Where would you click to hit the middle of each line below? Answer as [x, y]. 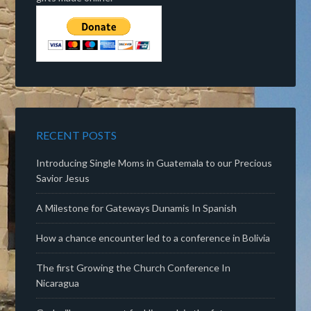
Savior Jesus [63, 178]
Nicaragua [58, 283]
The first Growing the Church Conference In [134, 268]
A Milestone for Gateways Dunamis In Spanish [137, 208]
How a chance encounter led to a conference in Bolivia [153, 238]
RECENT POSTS [77, 135]
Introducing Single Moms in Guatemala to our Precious [154, 163]
